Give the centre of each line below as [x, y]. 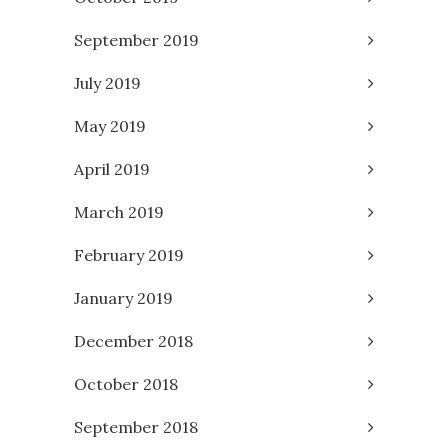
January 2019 [123, 298]
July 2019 [107, 83]
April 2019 [112, 169]
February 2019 [129, 255]
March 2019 [119, 212]
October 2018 [126, 384]
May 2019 [110, 126]
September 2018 [136, 427]
